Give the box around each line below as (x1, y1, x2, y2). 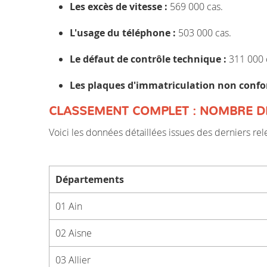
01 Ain (55, 200, 82, 213)
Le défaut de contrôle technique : (70, 52, 226, 66)
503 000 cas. (176, 26, 231, 39)
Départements (55, 173, 124, 186)
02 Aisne (55, 226, 92, 240)
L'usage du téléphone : (70, 26, 176, 39)
